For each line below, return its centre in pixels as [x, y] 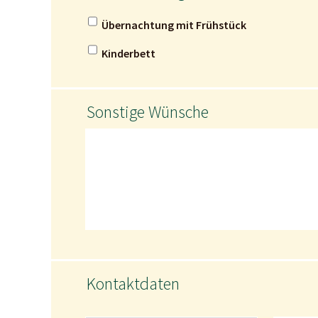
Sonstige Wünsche [148, 112]
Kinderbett [128, 54]
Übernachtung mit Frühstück [174, 25]
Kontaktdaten [133, 283]
